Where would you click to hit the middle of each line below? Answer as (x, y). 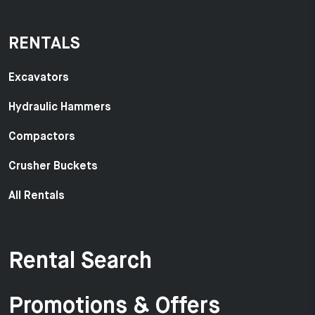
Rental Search (80, 261)
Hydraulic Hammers (60, 107)
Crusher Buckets (53, 166)
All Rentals (37, 196)
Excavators (39, 78)
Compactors (42, 137)
